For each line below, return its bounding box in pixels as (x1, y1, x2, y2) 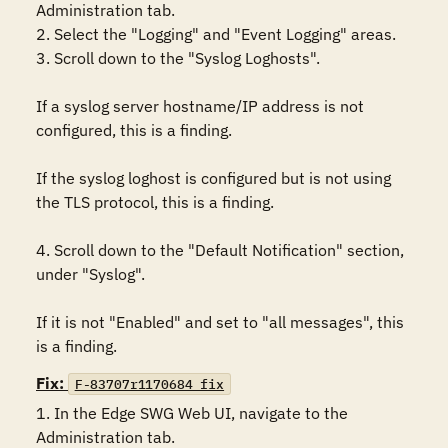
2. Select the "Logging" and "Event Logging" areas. (36, 24, 396, 44)
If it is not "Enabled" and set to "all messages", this (36, 312, 404, 332)
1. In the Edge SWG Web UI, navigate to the (36, 403, 348, 423)
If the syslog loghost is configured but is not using (36, 168, 391, 188)
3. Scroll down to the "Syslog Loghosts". (36, 48, 324, 68)
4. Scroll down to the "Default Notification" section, (36, 240, 404, 260)
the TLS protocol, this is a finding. (36, 192, 274, 212)
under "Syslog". (36, 264, 149, 284)
